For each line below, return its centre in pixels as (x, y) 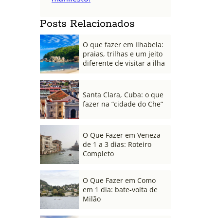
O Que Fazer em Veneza (122, 135)
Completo (98, 154)
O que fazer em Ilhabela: (123, 45)
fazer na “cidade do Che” (123, 104)
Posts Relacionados (87, 24)
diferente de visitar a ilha (124, 63)
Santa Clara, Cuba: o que (123, 94)
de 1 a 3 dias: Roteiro (117, 145)
